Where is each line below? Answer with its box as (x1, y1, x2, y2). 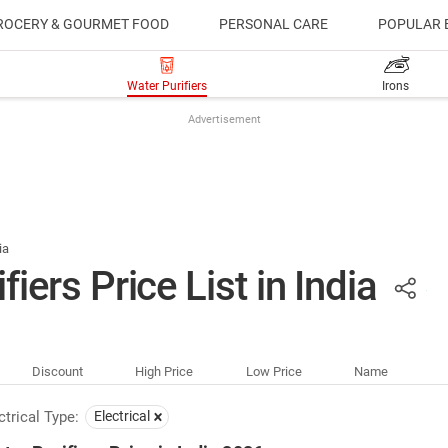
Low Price (245, 364, 302, 379)
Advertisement (187, 113, 261, 126)
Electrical (94, 408, 150, 424)
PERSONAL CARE (219, 16, 328, 32)
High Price (135, 364, 194, 379)
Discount (31, 364, 83, 379)
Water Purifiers (127, 79, 208, 93)
